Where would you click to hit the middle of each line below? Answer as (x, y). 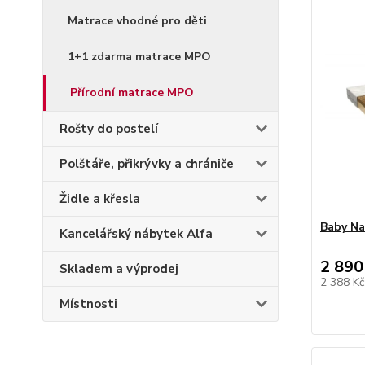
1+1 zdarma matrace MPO (139, 57)
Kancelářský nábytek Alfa (136, 234)
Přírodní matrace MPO (132, 92)
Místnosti (88, 304)
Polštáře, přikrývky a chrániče (147, 164)
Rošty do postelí (109, 129)
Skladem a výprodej (119, 269)
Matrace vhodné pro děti (137, 21)
